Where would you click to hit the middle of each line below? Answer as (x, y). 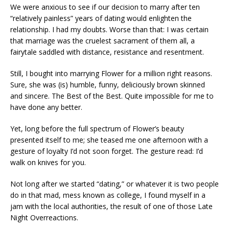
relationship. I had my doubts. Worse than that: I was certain (109, 29)
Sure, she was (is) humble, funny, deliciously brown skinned (108, 84)
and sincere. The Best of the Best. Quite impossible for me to (112, 96)
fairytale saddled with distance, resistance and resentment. (107, 52)
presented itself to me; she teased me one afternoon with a (109, 140)
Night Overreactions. (44, 217)
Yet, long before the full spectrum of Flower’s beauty (97, 128)
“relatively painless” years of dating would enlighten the (101, 18)
